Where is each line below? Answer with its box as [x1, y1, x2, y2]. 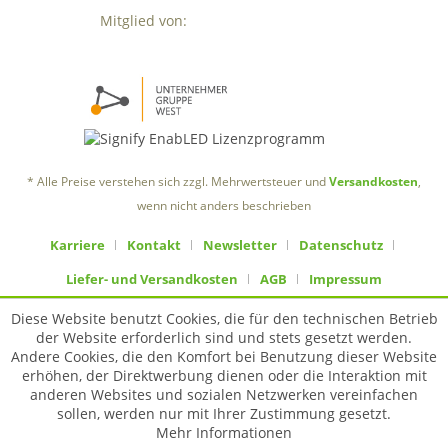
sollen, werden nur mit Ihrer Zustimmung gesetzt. [57, 404, 391, 423]
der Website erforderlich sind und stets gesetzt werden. [36, 328, 412, 347]
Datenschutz [299, 235, 383, 254]
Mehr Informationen [156, 423, 292, 442]
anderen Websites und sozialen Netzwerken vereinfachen [30, 385, 418, 404]
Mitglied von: [100, 11, 187, 31]
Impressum [309, 269, 382, 288]
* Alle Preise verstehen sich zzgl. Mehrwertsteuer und [27, 172, 329, 190]
